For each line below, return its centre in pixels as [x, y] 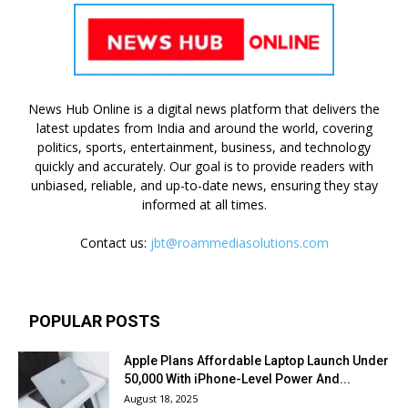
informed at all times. [204, 205]
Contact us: [115, 243]
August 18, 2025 [161, 399]
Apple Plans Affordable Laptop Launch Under [256, 361]
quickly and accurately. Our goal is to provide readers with [204, 167]
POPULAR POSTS [95, 321]
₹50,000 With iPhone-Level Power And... [237, 379]
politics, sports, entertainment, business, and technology [204, 148]
